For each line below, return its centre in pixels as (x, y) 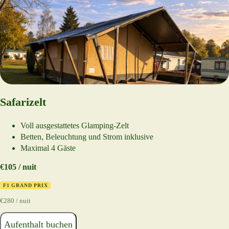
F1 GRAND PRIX (26, 185)
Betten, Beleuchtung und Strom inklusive (87, 136)
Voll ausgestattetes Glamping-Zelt (75, 125)
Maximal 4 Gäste (48, 148)
